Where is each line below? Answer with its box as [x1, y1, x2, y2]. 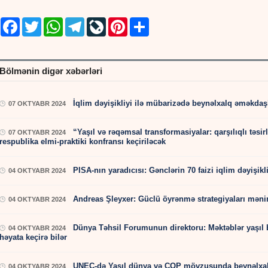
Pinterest [127, 17, 159, 26]
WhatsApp [63, 17, 99, 26]
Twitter [41, 17, 64, 26]
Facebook [20, 17, 54, 26]
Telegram [84, 17, 116, 26]
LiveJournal [106, 17, 145, 26]
